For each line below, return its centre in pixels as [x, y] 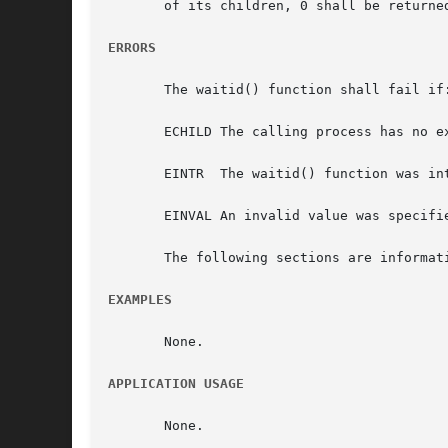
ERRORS [132, 48]
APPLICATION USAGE [176, 384]
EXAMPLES [140, 300]
